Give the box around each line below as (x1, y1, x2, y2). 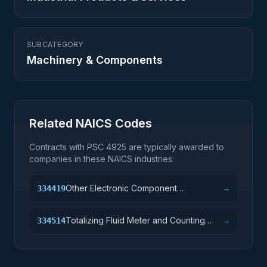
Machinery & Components (27, 54, 163, 66)
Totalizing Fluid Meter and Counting (66, 215, 205, 225)
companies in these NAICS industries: (29, 154, 174, 164)
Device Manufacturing (66, 227, 152, 237)
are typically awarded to (126, 142, 224, 152)
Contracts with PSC (29, 142, 106, 152)
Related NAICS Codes (29, 116, 152, 131)
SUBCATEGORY (27, 40, 83, 49)
